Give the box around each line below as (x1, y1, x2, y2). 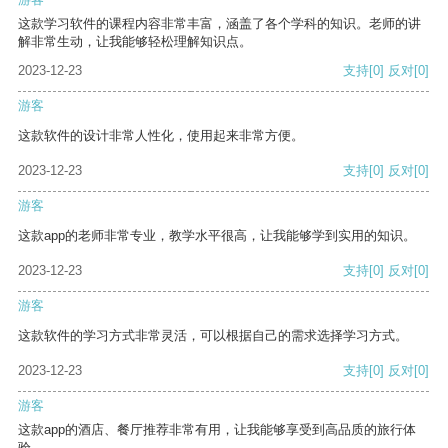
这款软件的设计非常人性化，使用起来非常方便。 (18, 128, 304, 144)
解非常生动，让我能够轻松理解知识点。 (18, 34, 252, 50)
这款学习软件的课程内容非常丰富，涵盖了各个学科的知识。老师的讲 (18, 16, 421, 32)
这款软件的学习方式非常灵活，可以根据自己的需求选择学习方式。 (18, 328, 408, 344)
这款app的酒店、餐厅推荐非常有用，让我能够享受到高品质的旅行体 (18, 422, 416, 438)
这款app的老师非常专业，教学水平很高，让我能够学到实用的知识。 (18, 228, 416, 244)
